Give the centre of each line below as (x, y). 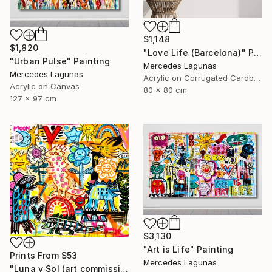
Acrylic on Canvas (45, 86)
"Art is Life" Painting (189, 250)
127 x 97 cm (33, 98)
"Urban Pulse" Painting (60, 61)
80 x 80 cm (165, 90)
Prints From (36, 255)
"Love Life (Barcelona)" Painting (258, 52)
